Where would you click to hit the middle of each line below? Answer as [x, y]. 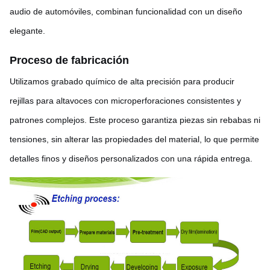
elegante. [27, 31]
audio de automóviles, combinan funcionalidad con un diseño [126, 11]
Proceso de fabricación [69, 60]
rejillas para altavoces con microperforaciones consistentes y [125, 101]
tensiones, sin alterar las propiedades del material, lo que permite [134, 139]
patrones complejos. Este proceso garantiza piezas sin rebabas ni [135, 120]
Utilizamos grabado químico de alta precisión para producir [122, 81]
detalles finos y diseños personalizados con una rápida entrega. [131, 159]
